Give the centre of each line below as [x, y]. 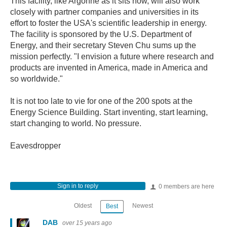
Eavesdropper [35, 146]
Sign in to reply [78, 186]
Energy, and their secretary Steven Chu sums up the [103, 45]
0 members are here [186, 186]
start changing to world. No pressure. [76, 123]
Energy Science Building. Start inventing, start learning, [109, 112]
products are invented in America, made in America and [109, 68]
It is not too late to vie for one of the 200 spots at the [101, 101]
